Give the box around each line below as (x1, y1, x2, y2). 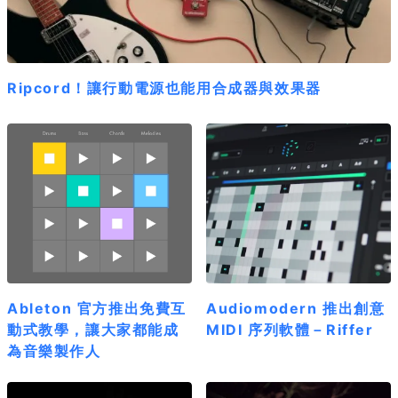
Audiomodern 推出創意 (206, 299, 386, 318)
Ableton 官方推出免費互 (7, 299, 187, 318)
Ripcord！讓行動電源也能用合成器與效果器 (7, 78, 322, 97)
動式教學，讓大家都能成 (7, 321, 179, 339)
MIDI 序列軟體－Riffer (206, 321, 374, 339)
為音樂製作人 (7, 342, 101, 361)
